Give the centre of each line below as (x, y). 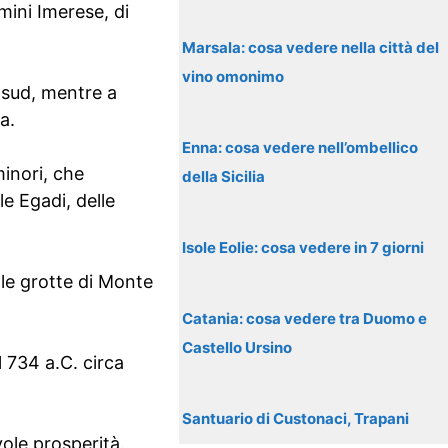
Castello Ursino (237, 347)
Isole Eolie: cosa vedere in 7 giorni (303, 247)
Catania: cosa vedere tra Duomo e (305, 318)
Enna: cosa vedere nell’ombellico (300, 147)
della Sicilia (224, 176)
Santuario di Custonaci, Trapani (296, 418)
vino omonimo (233, 76)
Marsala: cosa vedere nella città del (311, 47)
